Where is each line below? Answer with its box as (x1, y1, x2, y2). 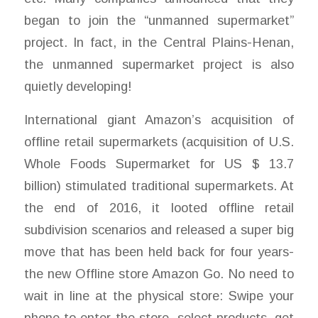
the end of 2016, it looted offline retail (23, 200, 295, 216)
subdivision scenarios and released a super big (23, 222, 295, 238)
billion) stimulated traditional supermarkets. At (23, 178, 295, 194)
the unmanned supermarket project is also (23, 57, 295, 72)
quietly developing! (23, 79, 131, 94)
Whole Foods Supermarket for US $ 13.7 (23, 156, 295, 172)
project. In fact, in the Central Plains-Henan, (23, 35, 295, 50)
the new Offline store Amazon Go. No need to (23, 266, 295, 282)
